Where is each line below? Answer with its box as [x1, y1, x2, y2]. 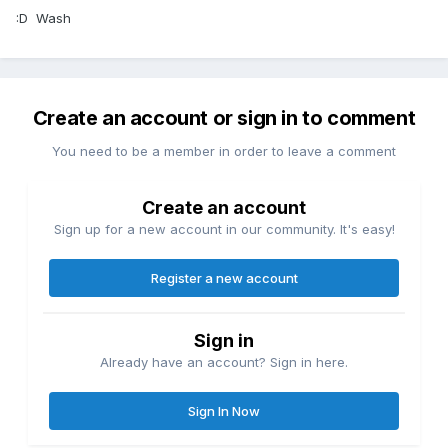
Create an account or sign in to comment [32, 106, 416, 131]
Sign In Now [188, 403, 260, 420]
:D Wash [16, 10, 71, 27]
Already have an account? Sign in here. [100, 354, 348, 371]
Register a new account [150, 270, 298, 287]
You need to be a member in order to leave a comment [52, 143, 396, 160]
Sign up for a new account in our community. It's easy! [53, 221, 395, 238]
